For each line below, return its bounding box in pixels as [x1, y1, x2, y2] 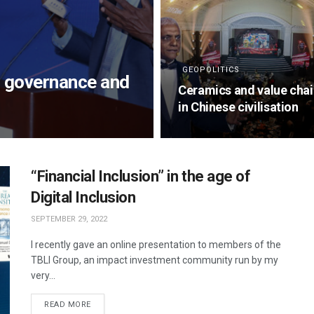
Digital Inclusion [31, 189, 136, 206]
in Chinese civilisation [178, 100, 299, 114]
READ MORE [44, 300, 91, 309]
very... [31, 270, 55, 281]
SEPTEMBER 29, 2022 [31, 214, 107, 224]
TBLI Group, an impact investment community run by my [31, 254, 278, 266]
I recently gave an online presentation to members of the [31, 239, 281, 250]
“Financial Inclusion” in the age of [31, 168, 251, 185]
